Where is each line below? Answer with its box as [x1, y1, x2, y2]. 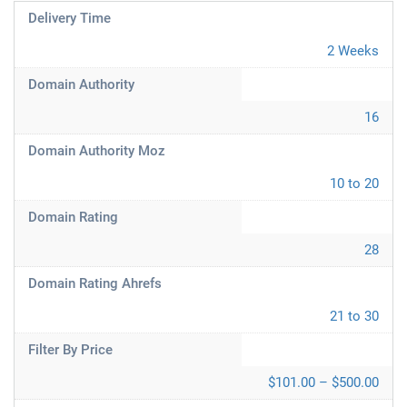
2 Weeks [327, 43, 379, 59]
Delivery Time [28, 10, 111, 26]
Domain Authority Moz [28, 143, 165, 159]
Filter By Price [28, 342, 113, 358]
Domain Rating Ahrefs [28, 275, 162, 292]
